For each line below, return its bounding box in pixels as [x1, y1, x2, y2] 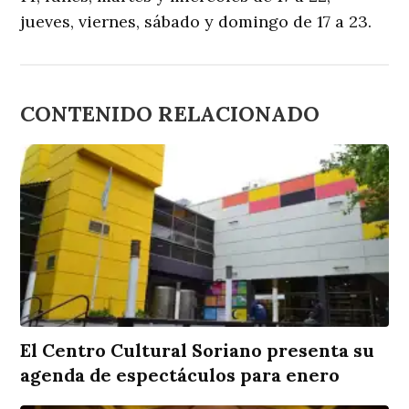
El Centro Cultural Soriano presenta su [20, 339, 375, 362]
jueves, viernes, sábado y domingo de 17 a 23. [20, 11, 372, 33]
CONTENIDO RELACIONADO [20, 100, 320, 128]
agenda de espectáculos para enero [20, 363, 341, 387]
